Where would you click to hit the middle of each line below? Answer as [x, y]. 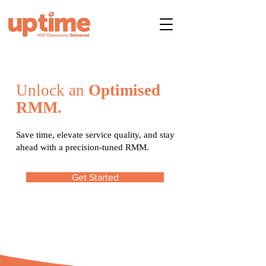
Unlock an [52, 90]
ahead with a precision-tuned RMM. [83, 147]
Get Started [95, 177]
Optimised [124, 90]
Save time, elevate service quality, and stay [95, 135]
